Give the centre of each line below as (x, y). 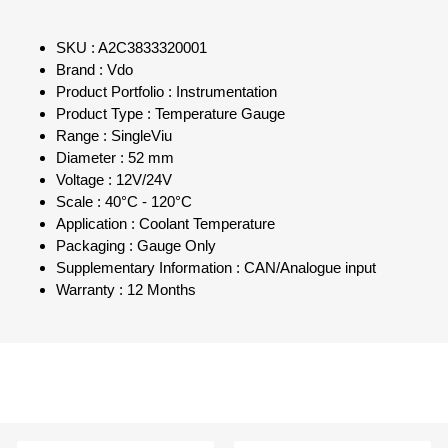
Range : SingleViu (114, 136)
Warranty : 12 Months (126, 290)
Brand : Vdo (94, 70)
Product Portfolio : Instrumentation (166, 92)
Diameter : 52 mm (115, 158)
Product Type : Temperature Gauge (170, 114)
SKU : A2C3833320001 (131, 48)
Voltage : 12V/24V (114, 180)
